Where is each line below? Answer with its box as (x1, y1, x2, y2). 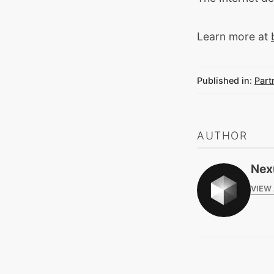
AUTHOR (197, 129, 247, 143)
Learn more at (197, 30, 271, 43)
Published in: (197, 75, 252, 86)
